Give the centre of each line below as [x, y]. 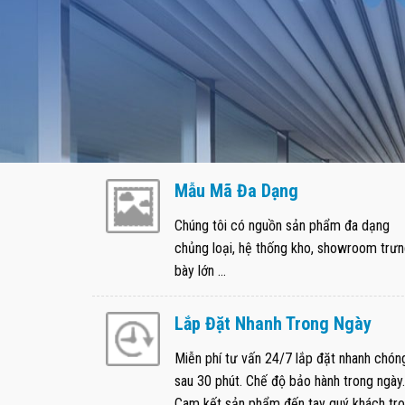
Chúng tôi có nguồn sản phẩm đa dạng [282, 226]
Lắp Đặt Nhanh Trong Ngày [273, 324]
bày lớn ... [200, 271]
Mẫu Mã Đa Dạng [236, 191]
